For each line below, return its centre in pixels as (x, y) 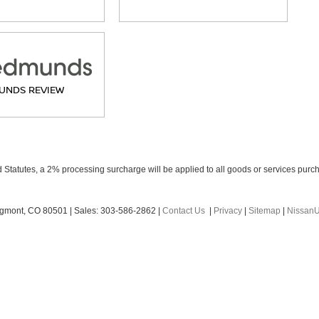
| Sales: (84, 211)
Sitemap (265, 211)
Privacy (228, 211)
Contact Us (184, 211)
